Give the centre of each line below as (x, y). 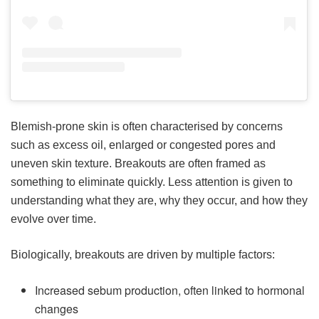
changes (57, 309)
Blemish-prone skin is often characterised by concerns (147, 127)
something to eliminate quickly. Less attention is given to (152, 182)
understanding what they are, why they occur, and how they (159, 201)
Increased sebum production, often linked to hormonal (170, 291)
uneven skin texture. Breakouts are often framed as (138, 164)
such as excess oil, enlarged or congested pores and (143, 145)
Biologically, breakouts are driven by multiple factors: (143, 255)
